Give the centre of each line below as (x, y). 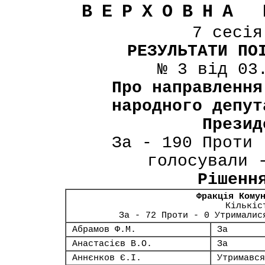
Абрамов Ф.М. (104, 230)
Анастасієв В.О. (112, 244)
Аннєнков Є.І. (107, 258)
